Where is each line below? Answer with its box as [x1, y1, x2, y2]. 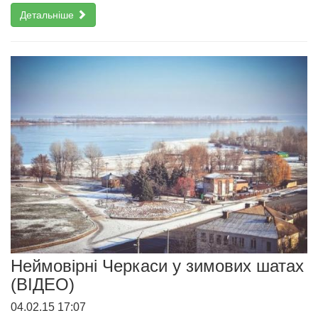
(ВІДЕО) [11, 275, 75, 295]
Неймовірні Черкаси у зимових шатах [11, 256, 304, 276]
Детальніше [20, 9, 77, 21]
